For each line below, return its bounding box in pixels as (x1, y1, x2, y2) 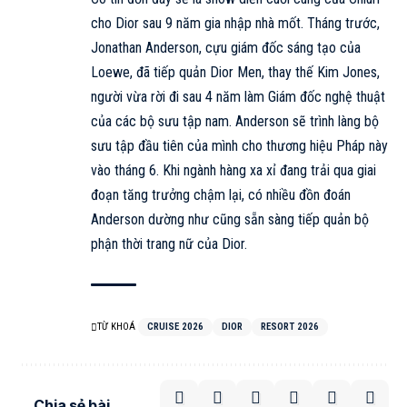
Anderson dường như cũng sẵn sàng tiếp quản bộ (91, 210, 369, 228)
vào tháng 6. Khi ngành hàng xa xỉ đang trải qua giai (91, 161, 376, 179)
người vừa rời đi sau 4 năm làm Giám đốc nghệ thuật (91, 87, 385, 105)
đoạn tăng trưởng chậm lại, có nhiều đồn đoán (91, 185, 351, 203)
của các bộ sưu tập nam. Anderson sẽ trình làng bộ (91, 112, 379, 130)
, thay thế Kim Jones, (262, 63, 380, 81)
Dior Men (210, 63, 262, 81)
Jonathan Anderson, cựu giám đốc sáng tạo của (91, 38, 361, 56)
